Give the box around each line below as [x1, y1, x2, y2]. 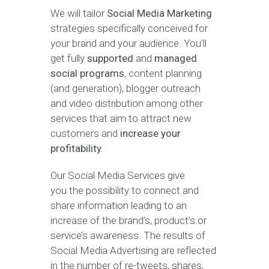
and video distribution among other [50, 97, 203, 109]
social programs [50, 67, 124, 79]
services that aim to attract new [50, 112, 192, 124]
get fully [50, 52, 87, 64]
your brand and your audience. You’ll [50, 37, 207, 49]
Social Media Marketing [107, 7, 212, 19]
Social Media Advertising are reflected [50, 244, 216, 256]
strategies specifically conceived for [50, 22, 208, 34]
